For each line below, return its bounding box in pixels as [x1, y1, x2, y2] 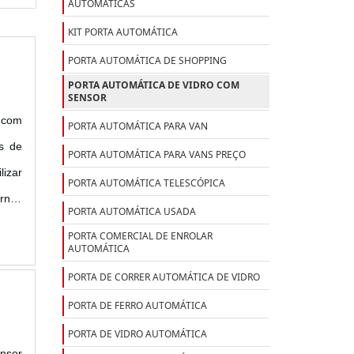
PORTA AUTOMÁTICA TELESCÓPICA [67, 175, 225, 190]
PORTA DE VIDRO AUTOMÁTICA [67, 326, 207, 341]
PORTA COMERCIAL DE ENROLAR [67, 228, 213, 243]
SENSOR [67, 90, 107, 104]
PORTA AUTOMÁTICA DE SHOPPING [67, 53, 227, 67]
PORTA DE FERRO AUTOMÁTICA [67, 298, 207, 312]
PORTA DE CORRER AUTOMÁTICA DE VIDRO [67, 269, 260, 284]
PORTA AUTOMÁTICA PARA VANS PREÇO [67, 147, 246, 161]
